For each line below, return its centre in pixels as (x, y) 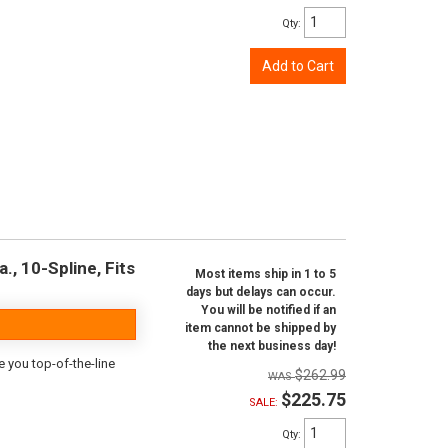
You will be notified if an (268, 310)
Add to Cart (298, 66)
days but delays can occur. (261, 292)
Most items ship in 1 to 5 (265, 274)
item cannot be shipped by (260, 328)
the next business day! (272, 346)
